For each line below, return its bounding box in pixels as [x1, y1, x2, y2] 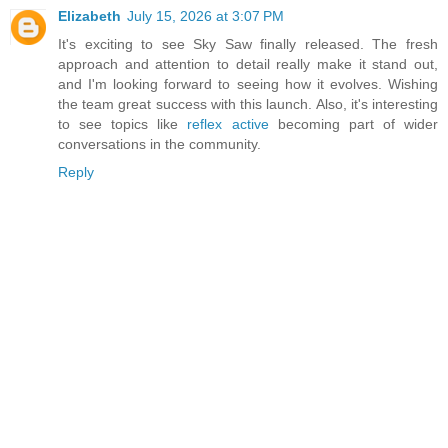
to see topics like [58, 116, 188, 133]
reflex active [187, 116, 278, 133]
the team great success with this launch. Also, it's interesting [58, 96, 438, 113]
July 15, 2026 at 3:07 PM [127, 8, 284, 25]
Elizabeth [58, 8, 121, 25]
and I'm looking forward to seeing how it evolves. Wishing [58, 76, 438, 93]
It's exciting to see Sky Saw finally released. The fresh [58, 36, 438, 53]
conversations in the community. [58, 136, 261, 153]
